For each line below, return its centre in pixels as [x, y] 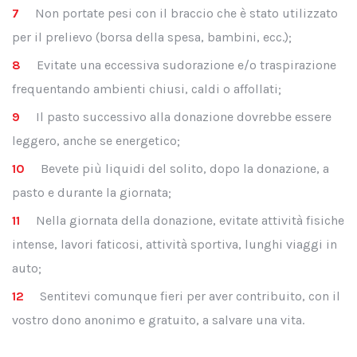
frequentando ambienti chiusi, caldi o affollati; [147, 89]
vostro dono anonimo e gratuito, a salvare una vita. [158, 320]
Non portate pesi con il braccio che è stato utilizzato [186, 13]
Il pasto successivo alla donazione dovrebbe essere [184, 117]
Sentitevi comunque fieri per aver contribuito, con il [190, 296]
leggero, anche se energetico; [96, 141]
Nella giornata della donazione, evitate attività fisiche [190, 220]
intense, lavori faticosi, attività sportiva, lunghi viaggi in [175, 244]
